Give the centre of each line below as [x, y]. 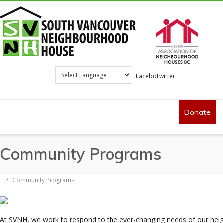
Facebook [150, 76]
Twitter [165, 76]
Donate [197, 112]
